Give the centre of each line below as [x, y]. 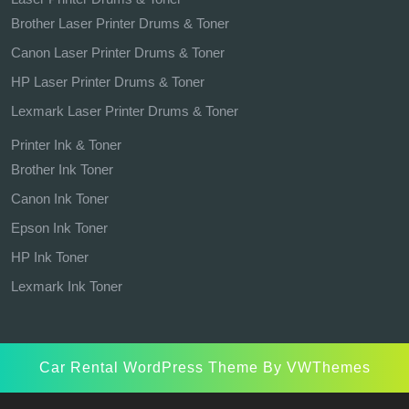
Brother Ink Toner [62, 170]
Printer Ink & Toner [66, 145]
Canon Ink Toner [60, 199]
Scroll [220, 388]
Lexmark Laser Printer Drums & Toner [125, 111]
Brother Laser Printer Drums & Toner [120, 24]
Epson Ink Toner [59, 228]
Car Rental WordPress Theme [148, 368]
